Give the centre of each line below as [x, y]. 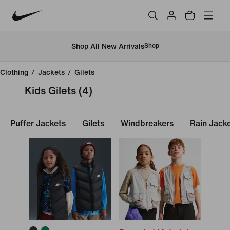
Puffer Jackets [38, 123]
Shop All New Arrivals [108, 46]
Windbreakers [147, 123]
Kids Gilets [50, 91]
